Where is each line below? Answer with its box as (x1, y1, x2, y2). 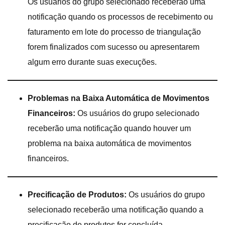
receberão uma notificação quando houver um (28, 124, 191, 133)
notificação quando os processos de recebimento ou (28, 12, 213, 21)
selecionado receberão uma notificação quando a (28, 205, 203, 214)
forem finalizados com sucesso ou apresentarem (28, 42, 199, 51)
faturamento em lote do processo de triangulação (28, 27, 201, 36)
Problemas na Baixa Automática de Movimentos (28, 93, 209, 102)
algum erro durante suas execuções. (28, 57, 157, 66)
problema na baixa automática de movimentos (28, 139, 191, 148)
